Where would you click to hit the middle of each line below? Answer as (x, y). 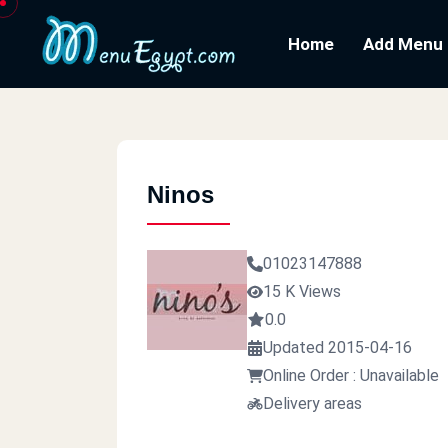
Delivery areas (312, 403)
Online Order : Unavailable (351, 375)
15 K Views (302, 291)
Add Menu (403, 44)
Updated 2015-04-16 (337, 347)
